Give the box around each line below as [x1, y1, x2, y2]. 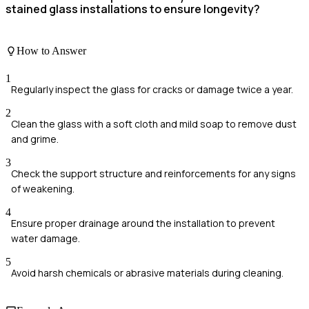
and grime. [11, 132, 59, 146]
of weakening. [11, 181, 74, 195]
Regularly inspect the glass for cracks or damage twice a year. [11, 82, 293, 96]
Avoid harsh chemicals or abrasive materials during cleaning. [11, 266, 283, 279]
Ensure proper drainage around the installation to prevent [11, 216, 275, 230]
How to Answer [17, 45, 86, 57]
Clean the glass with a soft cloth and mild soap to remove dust [11, 117, 297, 130]
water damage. [11, 231, 80, 245]
